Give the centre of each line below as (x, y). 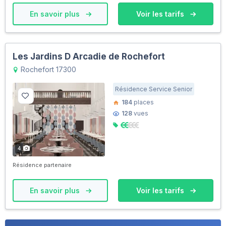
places (143, 102)
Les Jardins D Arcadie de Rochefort (89, 57)
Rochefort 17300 (47, 70)
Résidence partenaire (42, 165)
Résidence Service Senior (154, 89)
